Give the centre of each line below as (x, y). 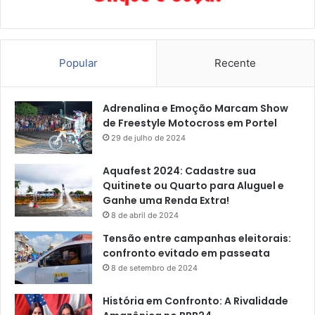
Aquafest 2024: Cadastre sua (179, 171)
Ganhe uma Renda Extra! (166, 200)
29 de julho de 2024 (148, 137)
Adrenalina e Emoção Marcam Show (195, 108)
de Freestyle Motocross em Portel (190, 123)
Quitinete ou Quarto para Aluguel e (193, 185)
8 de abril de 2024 (145, 215)
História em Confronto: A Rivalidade (195, 301)
